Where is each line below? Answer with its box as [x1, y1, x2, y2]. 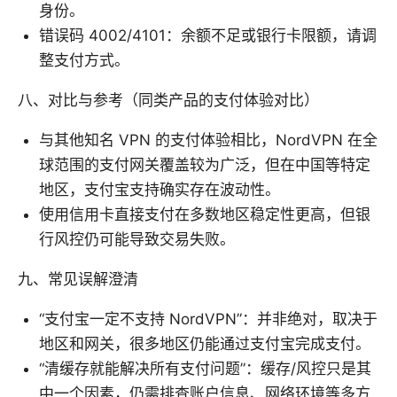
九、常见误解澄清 [18, 269, 138, 288]
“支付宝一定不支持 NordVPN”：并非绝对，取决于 [39, 309, 378, 328]
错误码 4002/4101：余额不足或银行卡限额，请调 [39, 26, 377, 44]
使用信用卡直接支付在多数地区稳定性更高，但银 [39, 205, 370, 223]
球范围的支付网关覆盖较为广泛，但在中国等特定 [39, 155, 370, 174]
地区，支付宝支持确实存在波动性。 [39, 180, 280, 198]
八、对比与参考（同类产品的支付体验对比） [18, 90, 319, 109]
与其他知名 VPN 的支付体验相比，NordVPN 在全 [39, 130, 378, 149]
